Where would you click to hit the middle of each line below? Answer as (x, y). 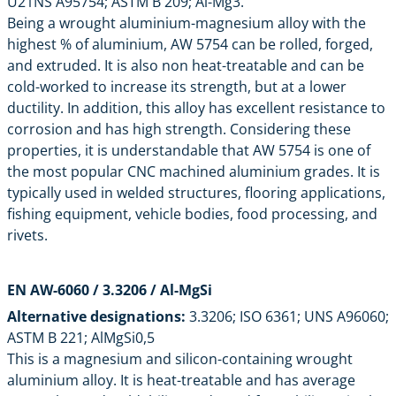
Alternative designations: (96, 316)
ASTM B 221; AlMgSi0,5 (81, 337)
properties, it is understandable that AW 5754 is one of (189, 150)
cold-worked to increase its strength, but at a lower (177, 86)
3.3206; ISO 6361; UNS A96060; (287, 316)
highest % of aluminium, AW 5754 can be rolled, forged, (190, 44)
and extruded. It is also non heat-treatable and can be (186, 65)
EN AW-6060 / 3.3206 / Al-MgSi (110, 289)
